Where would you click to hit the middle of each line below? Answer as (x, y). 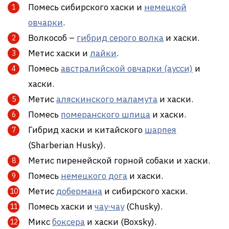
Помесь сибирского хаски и (86, 7)
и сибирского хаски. (145, 191)
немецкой (165, 7)
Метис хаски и (59, 53)
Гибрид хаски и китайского (86, 130)
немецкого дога (94, 176)
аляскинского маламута (107, 99)
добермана (79, 191)
